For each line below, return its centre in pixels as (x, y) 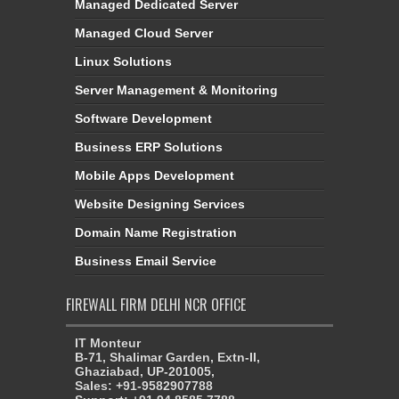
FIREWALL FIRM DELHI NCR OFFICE (156, 304)
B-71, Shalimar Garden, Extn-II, (167, 357)
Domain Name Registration (156, 232)
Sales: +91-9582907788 (144, 385)
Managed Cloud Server (144, 33)
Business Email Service (146, 261)
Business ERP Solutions (149, 147)
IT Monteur (108, 342)
